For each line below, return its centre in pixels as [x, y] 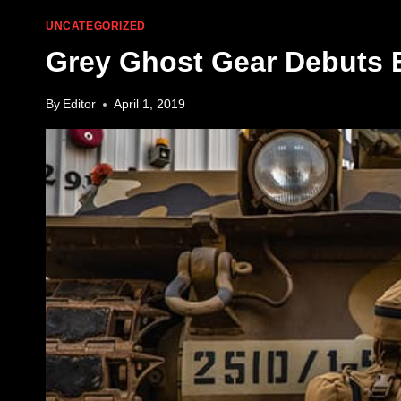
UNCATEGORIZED [96, 26]
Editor [80, 105]
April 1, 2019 [150, 105]
